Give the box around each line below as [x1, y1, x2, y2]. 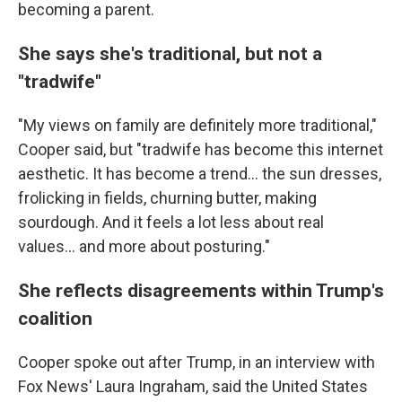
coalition [18, 306, 92, 329]
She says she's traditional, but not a [18, 41, 322, 65]
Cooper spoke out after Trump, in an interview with [18, 352, 375, 371]
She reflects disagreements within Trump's [18, 278, 384, 301]
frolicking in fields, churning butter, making [18, 188, 317, 207]
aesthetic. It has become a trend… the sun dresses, [18, 163, 381, 183]
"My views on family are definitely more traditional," [18, 115, 377, 135]
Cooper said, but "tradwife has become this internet [18, 139, 383, 159]
